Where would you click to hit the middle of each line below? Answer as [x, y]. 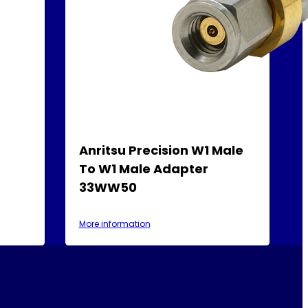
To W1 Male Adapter [143, 168]
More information [114, 223]
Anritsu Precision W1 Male [161, 150]
